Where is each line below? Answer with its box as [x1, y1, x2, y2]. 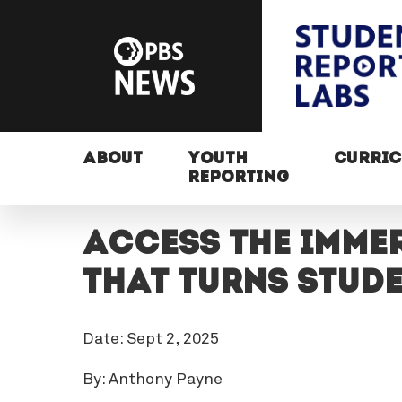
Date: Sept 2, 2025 [82, 331, 219, 348]
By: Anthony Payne [82, 371, 223, 389]
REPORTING [187, 169, 289, 187]
